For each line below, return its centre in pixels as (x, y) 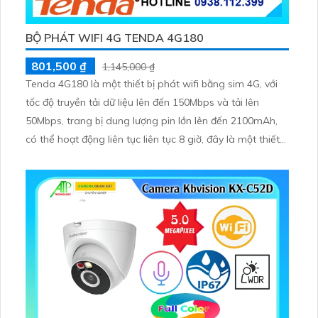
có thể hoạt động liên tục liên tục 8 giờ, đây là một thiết (153, 139)
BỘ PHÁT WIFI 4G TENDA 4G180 (115, 38)
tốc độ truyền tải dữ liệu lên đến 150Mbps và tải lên (142, 103)
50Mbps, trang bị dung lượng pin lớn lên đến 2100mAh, (152, 121)
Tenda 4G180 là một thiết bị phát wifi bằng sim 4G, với (152, 84)
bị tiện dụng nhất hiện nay (86, 158)
